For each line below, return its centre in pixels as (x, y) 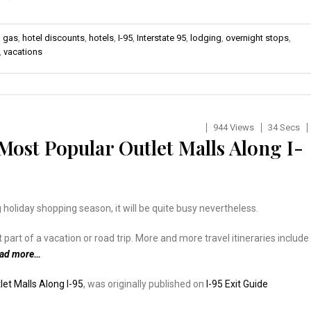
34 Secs (284, 127)
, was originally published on (145, 284)
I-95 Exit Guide (237, 284)
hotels (101, 37)
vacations (23, 51)
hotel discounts (53, 37)
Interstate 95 (161, 37)
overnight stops (257, 37)
